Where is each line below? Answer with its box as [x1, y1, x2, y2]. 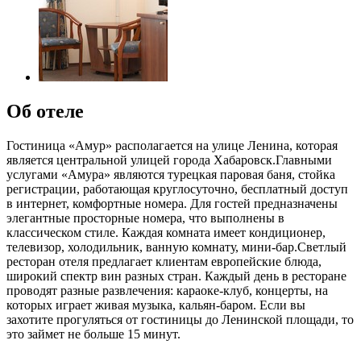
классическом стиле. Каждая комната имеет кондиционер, [6, 225, 326, 239]
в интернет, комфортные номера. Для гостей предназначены [6, 196, 338, 210]
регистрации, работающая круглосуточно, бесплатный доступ [6, 181, 348, 196]
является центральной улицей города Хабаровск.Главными [6, 152, 332, 167]
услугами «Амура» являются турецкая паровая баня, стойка [6, 167, 335, 181]
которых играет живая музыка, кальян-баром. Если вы [6, 297, 305, 312]
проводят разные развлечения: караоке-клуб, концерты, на [6, 283, 328, 297]
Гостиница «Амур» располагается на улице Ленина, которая [6, 138, 338, 152]
